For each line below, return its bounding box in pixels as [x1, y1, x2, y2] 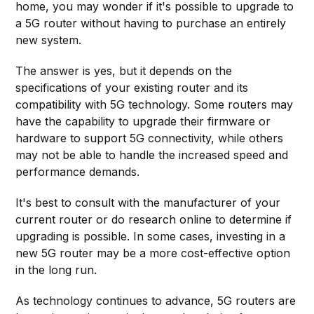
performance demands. [15, 164, 140, 179]
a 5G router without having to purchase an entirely [15, 15, 287, 30]
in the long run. [15, 262, 97, 277]
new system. [15, 32, 82, 47]
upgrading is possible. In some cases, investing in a [15, 228, 286, 243]
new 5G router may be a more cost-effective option [15, 245, 291, 260]
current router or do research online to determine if [15, 212, 292, 226]
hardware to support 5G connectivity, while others [15, 130, 284, 145]
